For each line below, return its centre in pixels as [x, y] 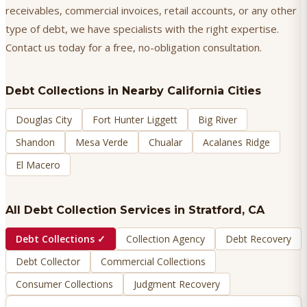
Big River [218, 120]
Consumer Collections [64, 284]
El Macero [38, 165]
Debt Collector [48, 262]
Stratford [215, 210]
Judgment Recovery [177, 284]
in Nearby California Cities [183, 91]
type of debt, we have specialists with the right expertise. [142, 29]
